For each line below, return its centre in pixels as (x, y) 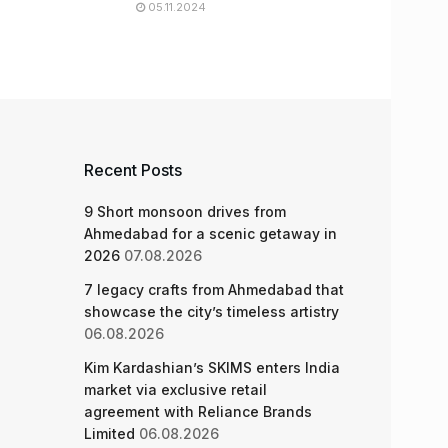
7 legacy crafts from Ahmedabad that (213, 289)
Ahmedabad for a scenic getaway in (210, 233)
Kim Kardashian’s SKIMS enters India (211, 367)
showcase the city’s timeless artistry (211, 311)
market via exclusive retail (175, 389)
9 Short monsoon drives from (184, 211)
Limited (109, 433)
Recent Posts (132, 170)
